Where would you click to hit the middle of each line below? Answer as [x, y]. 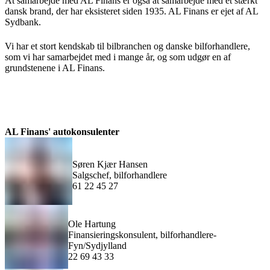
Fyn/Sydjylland [98, 246]
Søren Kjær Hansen [110, 164]
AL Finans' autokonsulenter [62, 132]
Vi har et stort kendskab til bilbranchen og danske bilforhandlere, [127, 46]
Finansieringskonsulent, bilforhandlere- [143, 235]
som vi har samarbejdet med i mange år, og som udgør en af [118, 57]
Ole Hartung [92, 224]
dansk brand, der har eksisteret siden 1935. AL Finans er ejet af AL [131, 11]
